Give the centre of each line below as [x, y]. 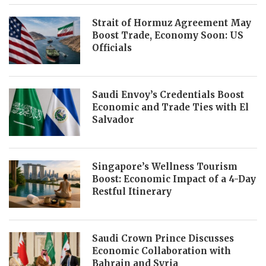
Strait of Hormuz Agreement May [172, 23]
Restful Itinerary [132, 191]
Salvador [113, 119]
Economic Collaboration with [161, 251]
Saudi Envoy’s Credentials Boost [168, 94]
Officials [112, 47]
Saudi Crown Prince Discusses [163, 238]
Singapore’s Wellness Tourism [165, 166]
